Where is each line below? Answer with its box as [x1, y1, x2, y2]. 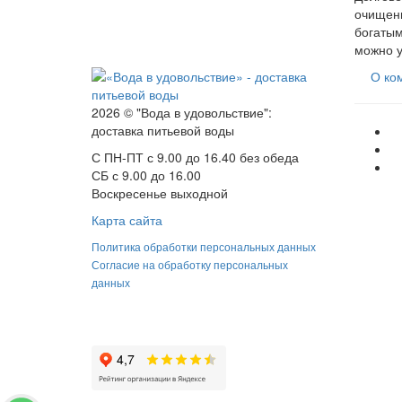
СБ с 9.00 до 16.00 [92, 166, 201, 185]
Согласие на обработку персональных [92, 257, 288, 273]
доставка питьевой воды [92, 121, 234, 140]
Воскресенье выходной [92, 184, 228, 203]
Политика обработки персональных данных [92, 239, 316, 255]
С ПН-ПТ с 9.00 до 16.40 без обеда [92, 148, 299, 167]
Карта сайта [92, 211, 162, 230]
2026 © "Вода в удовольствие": [92, 103, 272, 122]
